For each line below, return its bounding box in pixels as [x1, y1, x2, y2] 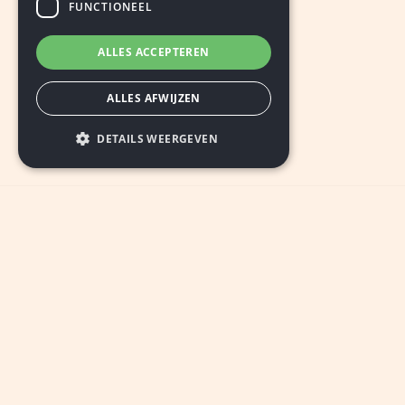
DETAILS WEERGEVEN [97, 131, 219, 146]
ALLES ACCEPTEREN [98, 44, 210, 60]
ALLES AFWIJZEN [107, 90, 201, 106]
